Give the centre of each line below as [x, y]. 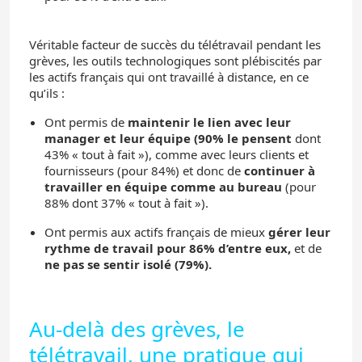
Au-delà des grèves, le [137, 328]
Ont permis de [86, 122]
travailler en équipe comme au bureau [163, 186]
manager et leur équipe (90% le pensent [168, 138]
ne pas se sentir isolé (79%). [128, 264]
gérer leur [299, 232]
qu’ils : [47, 93]
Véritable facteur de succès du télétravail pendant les [175, 44]
